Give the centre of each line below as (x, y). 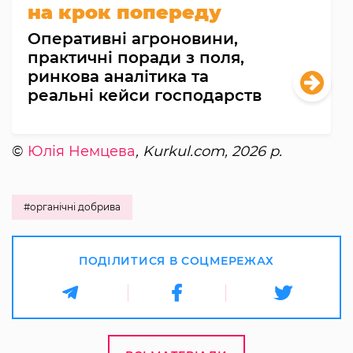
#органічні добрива (72, 206)
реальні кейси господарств (145, 95)
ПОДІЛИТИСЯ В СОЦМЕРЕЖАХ (176, 260)
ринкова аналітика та (118, 76)
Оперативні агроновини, (133, 38)
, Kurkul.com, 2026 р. (209, 151)
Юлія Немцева (82, 151)
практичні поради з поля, (136, 57)
